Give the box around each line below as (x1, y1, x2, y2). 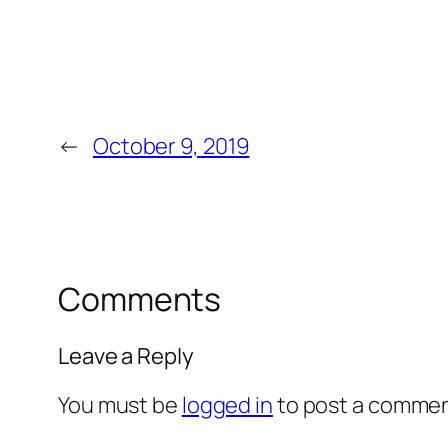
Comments (58, 277, 222, 322)
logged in (181, 389, 273, 420)
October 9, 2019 (92, 131, 250, 162)
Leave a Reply (58, 340, 194, 371)
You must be (58, 389, 182, 420)
